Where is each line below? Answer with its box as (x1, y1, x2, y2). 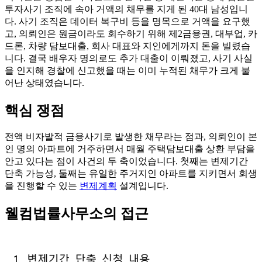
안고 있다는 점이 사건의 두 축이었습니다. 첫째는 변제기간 (5, 156, 248, 167)
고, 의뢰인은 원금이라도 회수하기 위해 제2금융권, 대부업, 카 (5, 28, 257, 39)
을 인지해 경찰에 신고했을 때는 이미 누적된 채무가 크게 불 (5, 65, 250, 75)
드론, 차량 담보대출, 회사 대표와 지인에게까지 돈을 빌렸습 (5, 40, 250, 51)
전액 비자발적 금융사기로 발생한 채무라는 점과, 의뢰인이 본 (5, 132, 257, 142)
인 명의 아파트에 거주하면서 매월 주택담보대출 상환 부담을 (5, 144, 255, 154)
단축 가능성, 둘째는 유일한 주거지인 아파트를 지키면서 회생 (5, 168, 257, 179)
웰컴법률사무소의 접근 (5, 206, 149, 222)
